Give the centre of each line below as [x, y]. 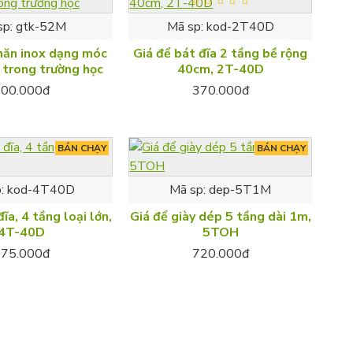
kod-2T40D [240, 26]
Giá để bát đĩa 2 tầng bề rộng [221, 53]
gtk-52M [41, 26]
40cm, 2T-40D [220, 69]
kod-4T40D [41, 190]
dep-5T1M [240, 190]
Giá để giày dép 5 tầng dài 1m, [220, 216]
